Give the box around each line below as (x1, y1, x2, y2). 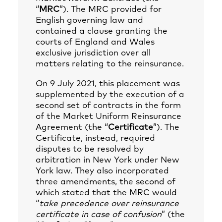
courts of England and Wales (36, 38, 155, 47)
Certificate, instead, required (36, 134, 155, 143)
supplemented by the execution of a (36, 91, 184, 99)
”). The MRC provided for (59, 5, 162, 14)
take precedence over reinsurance (39, 200, 179, 208)
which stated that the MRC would (36, 189, 177, 197)
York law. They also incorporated (36, 167, 169, 175)
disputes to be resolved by (36, 145, 144, 154)
